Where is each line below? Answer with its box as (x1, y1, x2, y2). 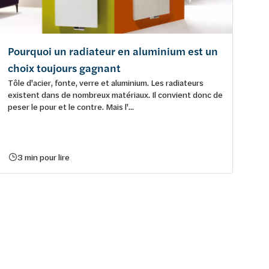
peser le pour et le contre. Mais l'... (8, 100, 134, 112)
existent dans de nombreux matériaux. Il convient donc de (8, 88, 223, 100)
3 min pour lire (17, 151, 70, 163)
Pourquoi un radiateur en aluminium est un (8, 43, 218, 59)
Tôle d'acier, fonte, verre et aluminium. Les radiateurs (8, 76, 204, 88)
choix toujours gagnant (8, 60, 121, 76)
